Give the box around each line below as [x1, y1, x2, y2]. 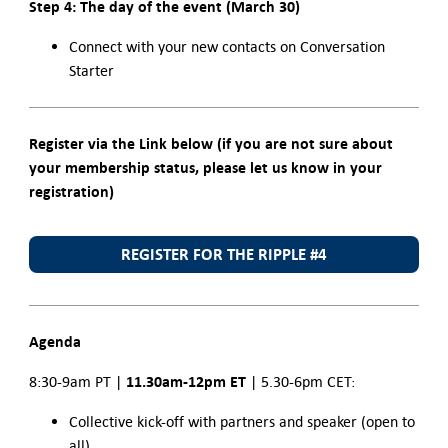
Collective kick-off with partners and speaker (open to [68, 412, 415, 432]
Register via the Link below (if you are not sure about [28, 133, 393, 155]
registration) [28, 181, 114, 203]
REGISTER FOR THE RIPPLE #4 [120, 244, 327, 266]
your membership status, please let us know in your [28, 157, 382, 179]
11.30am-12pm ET [125, 371, 246, 393]
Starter [68, 61, 114, 81]
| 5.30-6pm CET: [245, 372, 355, 392]
